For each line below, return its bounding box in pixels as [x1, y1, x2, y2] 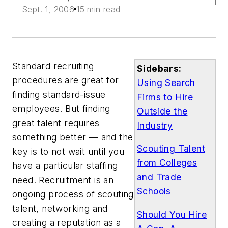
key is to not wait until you [12, 146, 125, 157]
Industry [137, 120, 173, 131]
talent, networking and [12, 203, 108, 214]
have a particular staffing [12, 160, 118, 171]
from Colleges [137, 157, 197, 168]
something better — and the [12, 131, 133, 142]
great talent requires [12, 117, 100, 128]
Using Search [137, 77, 195, 88]
